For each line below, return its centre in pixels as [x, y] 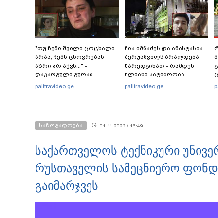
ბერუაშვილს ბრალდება [162, 57]
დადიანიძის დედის [65, 83]
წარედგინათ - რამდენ [159, 65]
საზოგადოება [61, 125]
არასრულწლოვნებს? [158, 92]
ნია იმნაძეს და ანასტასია [164, 48]
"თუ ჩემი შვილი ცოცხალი [75, 48]
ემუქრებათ [142, 83]
